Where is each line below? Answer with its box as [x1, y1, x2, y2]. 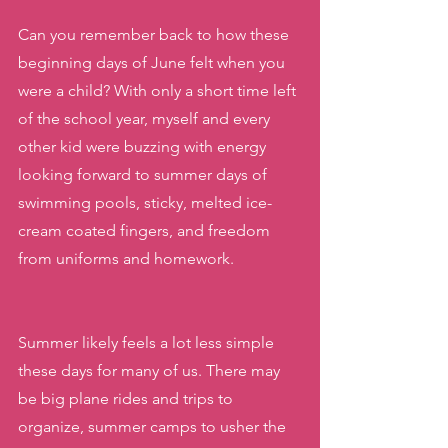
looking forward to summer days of [18, 165, 271, 184]
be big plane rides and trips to [18, 389, 237, 408]
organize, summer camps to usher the [18, 417, 290, 436]
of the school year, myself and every [18, 109, 274, 128]
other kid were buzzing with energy [18, 137, 270, 156]
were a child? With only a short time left [18, 81, 300, 100]
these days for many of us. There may [18, 361, 284, 380]
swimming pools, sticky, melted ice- [18, 193, 272, 212]
